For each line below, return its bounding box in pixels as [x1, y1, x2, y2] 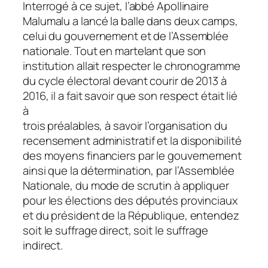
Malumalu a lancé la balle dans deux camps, [23, 13, 238, 29]
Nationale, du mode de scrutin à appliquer [23, 177, 229, 193]
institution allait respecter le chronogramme [23, 57, 240, 74]
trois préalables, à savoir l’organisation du [23, 117, 227, 133]
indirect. [23, 237, 63, 253]
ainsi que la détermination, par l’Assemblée [23, 162, 234, 178]
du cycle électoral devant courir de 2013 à [23, 72, 227, 89]
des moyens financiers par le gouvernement [23, 147, 242, 163]
